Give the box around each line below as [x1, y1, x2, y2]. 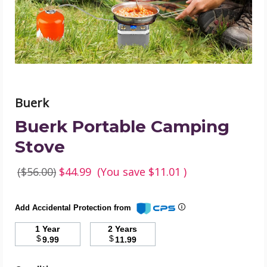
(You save [97, 164, 145, 179]
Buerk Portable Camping [15, 116, 229, 136]
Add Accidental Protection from [15, 203, 133, 213]
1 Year [42, 224, 60, 234]
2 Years [115, 224, 138, 234]
